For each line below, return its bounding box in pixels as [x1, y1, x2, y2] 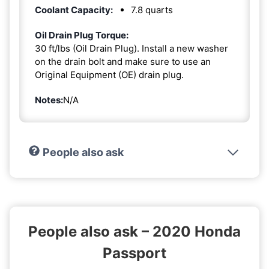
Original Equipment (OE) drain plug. [35, 68, 184, 80]
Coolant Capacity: [35, 4, 113, 16]
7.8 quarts [131, 4, 173, 16]
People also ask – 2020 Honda [28, 222, 241, 240]
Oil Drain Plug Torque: [35, 29, 128, 41]
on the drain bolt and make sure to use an [35, 55, 211, 67]
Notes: [35, 94, 63, 106]
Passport [103, 244, 166, 262]
